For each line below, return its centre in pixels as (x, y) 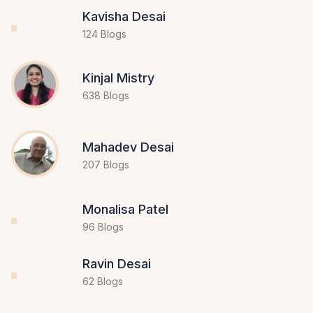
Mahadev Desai (128, 162)
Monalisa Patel (125, 231)
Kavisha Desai (124, 24)
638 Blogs (106, 110)
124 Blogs (104, 41)
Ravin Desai (117, 300)
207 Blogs (106, 180)
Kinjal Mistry (118, 93)
